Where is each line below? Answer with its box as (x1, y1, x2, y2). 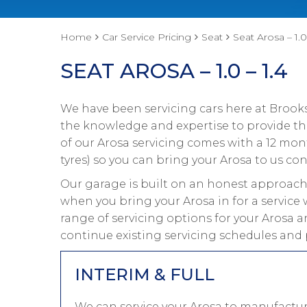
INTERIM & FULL (75, 265, 214, 284)
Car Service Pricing (102, 31, 191, 43)
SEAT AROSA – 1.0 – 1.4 (60, 58, 288, 84)
